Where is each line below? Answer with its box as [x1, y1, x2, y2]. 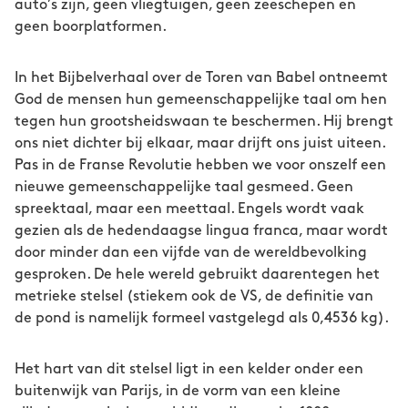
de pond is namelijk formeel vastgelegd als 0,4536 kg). [15, 311, 389, 325]
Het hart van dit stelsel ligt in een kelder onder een [15, 362, 363, 376]
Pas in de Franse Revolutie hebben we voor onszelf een [15, 158, 386, 172]
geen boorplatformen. [15, 20, 167, 34]
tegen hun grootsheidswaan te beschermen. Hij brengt [15, 115, 393, 128]
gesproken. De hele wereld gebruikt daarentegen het [15, 268, 380, 281]
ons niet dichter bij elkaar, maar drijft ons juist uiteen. [15, 137, 385, 150]
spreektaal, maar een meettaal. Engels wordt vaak [15, 202, 364, 216]
